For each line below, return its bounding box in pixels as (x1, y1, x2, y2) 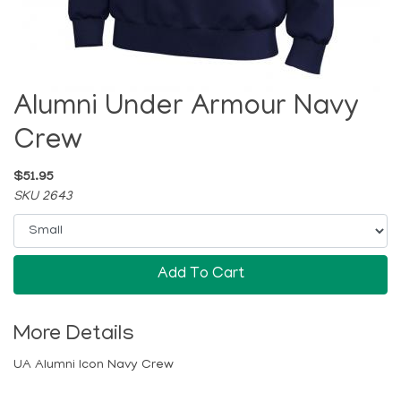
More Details (13, 323, 134, 348)
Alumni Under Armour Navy (13, 93, 359, 125)
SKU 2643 (13, 190, 72, 205)
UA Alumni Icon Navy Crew (13, 358, 174, 373)
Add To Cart (157, 266, 244, 284)
